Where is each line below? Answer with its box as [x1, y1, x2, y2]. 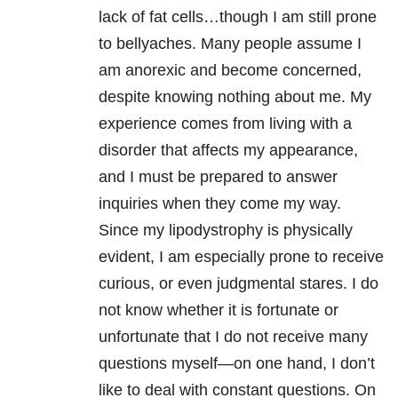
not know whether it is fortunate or [99, 301, 338, 320]
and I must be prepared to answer [99, 168, 338, 187]
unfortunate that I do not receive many [99, 328, 368, 346]
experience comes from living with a [99, 115, 352, 133]
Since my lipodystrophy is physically [99, 221, 353, 240]
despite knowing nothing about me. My [99, 88, 371, 107]
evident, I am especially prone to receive [99, 248, 384, 267]
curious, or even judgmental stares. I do [99, 275, 378, 293]
